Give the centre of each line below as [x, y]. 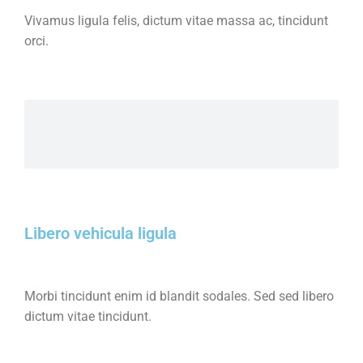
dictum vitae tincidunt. [88, 316]
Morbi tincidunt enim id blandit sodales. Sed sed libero [179, 296]
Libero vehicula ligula [100, 233]
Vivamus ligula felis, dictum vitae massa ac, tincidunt [176, 21]
